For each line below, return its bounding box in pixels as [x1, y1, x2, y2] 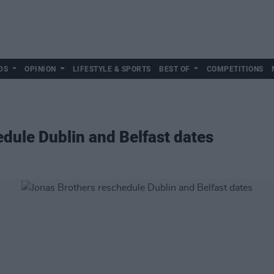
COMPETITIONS [206, 65, 264, 73]
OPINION [24, 65, 56, 73]
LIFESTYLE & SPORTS [72, 65, 151, 73]
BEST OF [159, 65, 190, 73]
